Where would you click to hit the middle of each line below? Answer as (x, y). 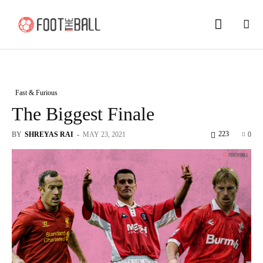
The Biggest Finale (83, 114)
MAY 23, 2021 (104, 134)
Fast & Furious (36, 92)
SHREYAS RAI (49, 134)
